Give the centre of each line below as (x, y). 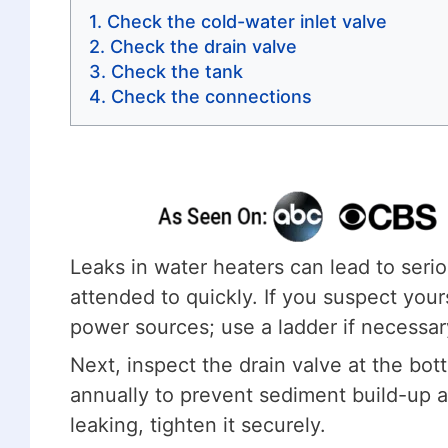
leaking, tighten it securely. (197, 424)
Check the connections (211, 96)
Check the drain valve (203, 46)
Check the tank (176, 71)
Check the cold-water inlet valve (246, 21)
